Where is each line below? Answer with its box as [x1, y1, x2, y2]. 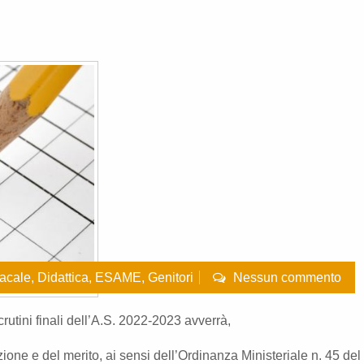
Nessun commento [233, 270, 341, 284]
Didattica [37, 270, 89, 284]
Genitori [148, 270, 193, 284]
